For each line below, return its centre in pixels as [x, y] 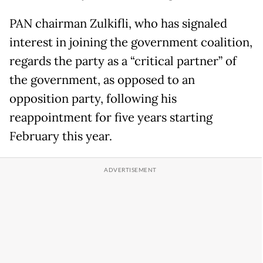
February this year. [61, 136]
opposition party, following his [93, 99]
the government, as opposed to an [102, 80]
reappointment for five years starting [111, 118]
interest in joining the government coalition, [131, 43]
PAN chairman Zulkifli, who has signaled [118, 24]
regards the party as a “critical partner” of [123, 61]
